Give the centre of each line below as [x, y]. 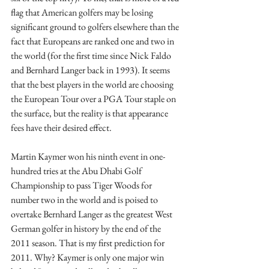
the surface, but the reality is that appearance [90, 113]
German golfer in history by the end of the [87, 228]
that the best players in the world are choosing [93, 84]
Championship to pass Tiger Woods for [82, 185]
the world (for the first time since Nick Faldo [92, 56]
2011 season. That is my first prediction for [89, 243]
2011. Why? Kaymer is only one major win [88, 257]
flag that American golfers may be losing [83, 12]
